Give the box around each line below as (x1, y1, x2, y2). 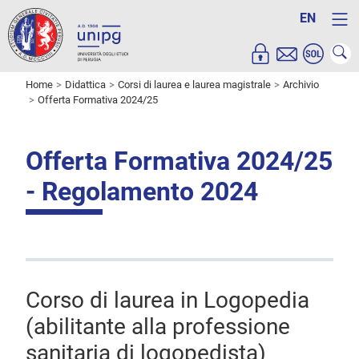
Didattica (65, 79, 106, 91)
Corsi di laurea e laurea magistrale (118, 79, 271, 91)
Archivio (283, 79, 319, 91)
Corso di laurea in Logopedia (26, 287, 309, 314)
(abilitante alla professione (26, 313, 290, 341)
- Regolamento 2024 (26, 176, 258, 208)
